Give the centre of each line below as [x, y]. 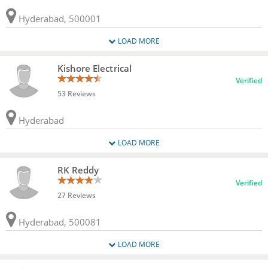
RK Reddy [78, 170]
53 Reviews [76, 93]
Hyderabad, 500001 [59, 18]
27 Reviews [76, 196]
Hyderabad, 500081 [59, 222]
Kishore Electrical [94, 68]
